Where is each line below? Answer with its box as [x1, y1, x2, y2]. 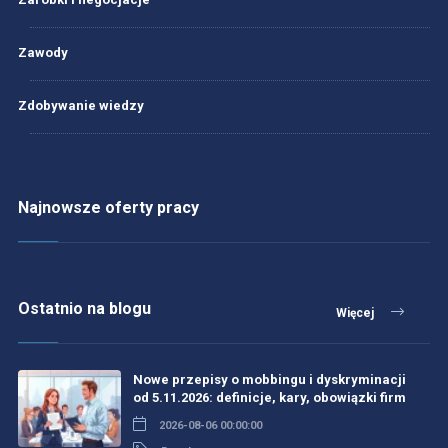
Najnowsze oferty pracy [17, 198, 199, 217]
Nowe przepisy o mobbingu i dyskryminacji [132, 372, 406, 387]
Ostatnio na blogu [17, 299, 151, 318]
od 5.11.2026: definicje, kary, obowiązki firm [132, 390, 406, 405]
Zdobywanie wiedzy [17, 98, 144, 113]
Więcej [336, 306, 378, 320]
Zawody [17, 45, 68, 60]
